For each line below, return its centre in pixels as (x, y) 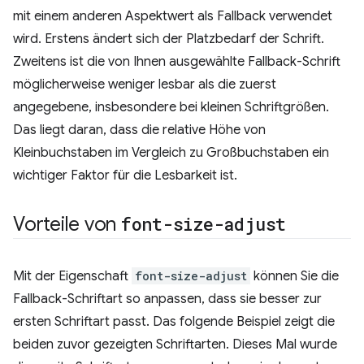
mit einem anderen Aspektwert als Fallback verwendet (173, 16)
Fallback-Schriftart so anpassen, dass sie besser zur (167, 299)
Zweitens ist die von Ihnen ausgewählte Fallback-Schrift (177, 62)
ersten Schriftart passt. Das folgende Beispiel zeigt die (174, 322)
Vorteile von (67, 224)
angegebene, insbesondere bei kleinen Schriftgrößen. (171, 107)
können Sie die (295, 276)
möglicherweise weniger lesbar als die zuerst (145, 84)
